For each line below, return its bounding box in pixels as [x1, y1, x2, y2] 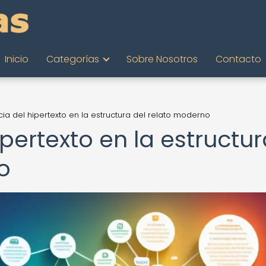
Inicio [5, 52, 28, 66]
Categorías [46, 52, 99, 66]
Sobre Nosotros [126, 52, 198, 66]
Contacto [216, 52, 261, 66]
